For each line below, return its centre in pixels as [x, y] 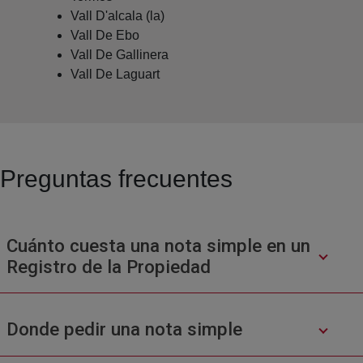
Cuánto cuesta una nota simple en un [158, 245]
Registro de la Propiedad [108, 266]
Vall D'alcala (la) [117, 15]
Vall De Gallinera [120, 54]
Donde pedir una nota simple [124, 329]
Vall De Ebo [105, 35]
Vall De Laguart [115, 74]
